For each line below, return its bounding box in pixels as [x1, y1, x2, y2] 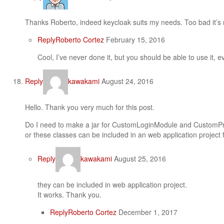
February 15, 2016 [104, 34, 165, 44]
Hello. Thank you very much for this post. [25, 102, 154, 112]
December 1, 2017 [116, 207, 177, 217]
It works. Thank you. [37, 189, 101, 199]
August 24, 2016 [99, 75, 153, 86]
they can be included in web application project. [37, 179, 187, 189]
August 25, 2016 [112, 153, 166, 163]
